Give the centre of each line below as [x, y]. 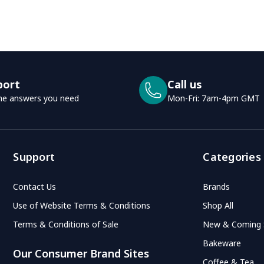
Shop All [218, 205]
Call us [185, 84]
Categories [232, 156]
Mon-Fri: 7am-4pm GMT [214, 98]
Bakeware [222, 243]
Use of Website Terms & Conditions [82, 205]
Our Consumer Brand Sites [81, 253]
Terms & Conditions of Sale [66, 224]
